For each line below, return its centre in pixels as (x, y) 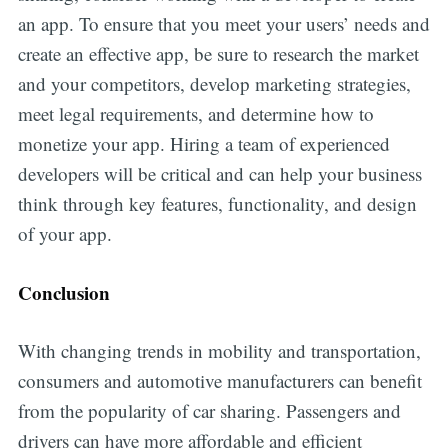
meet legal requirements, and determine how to (195, 114)
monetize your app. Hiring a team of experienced (203, 144)
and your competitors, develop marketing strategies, (214, 84)
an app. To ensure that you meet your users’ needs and (223, 24)
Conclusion (63, 292)
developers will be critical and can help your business (219, 174)
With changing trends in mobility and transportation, (219, 351)
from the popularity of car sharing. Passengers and (209, 411)
